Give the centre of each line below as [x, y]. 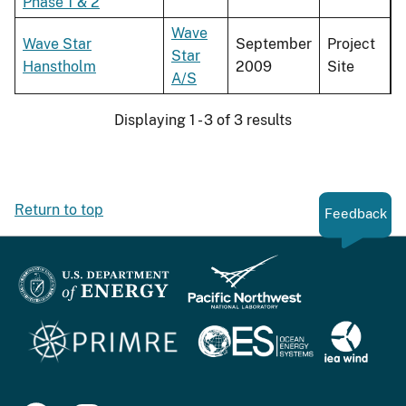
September [274, 44]
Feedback [355, 214]
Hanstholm [59, 67]
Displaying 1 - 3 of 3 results [203, 121]
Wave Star [57, 44]
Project [351, 44]
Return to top [59, 210]
